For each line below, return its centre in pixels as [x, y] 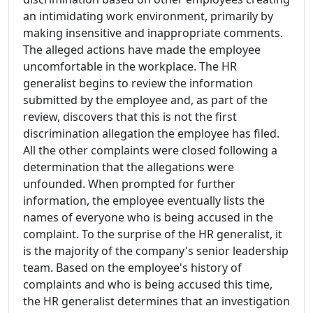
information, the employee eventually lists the [144, 200]
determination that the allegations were [129, 167]
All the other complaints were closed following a [150, 150]
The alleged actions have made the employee [142, 49]
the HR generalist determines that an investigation [156, 301]
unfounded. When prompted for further [129, 183]
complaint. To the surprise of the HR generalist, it [153, 234]
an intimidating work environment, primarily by [148, 16]
